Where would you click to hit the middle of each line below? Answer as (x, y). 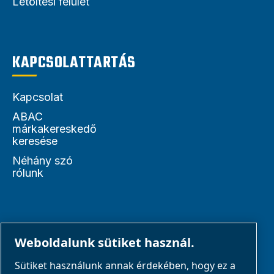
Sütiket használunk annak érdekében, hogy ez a (125, 265)
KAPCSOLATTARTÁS (74, 63)
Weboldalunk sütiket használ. (105, 242)
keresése (35, 141)
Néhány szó (43, 160)
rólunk (28, 172)
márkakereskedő (54, 128)
